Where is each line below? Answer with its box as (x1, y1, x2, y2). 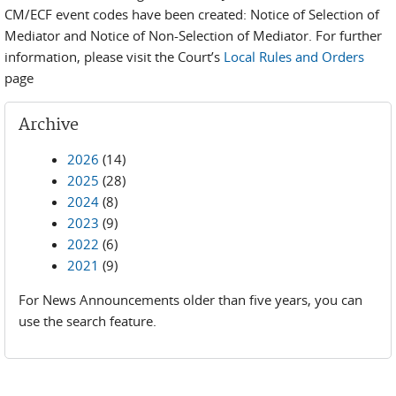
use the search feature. (19, 312, 156, 330)
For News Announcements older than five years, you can (19, 291, 362, 308)
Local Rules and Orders (224, 48, 364, 65)
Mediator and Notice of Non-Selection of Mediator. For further (4, 27, 382, 44)
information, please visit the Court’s (4, 48, 224, 65)
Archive (19, 115, 79, 135)
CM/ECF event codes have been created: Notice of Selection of (4, 5, 379, 23)
